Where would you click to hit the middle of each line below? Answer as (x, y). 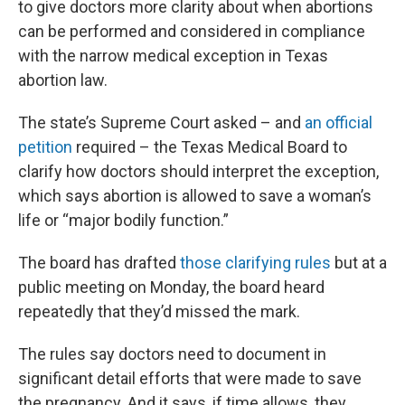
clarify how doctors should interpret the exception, (198, 171)
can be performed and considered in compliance (192, 31)
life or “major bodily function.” (123, 220)
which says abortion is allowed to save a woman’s (195, 195)
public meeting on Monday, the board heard (171, 287)
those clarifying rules (255, 262)
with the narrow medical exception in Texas (173, 55)
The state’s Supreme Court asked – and (161, 122)
